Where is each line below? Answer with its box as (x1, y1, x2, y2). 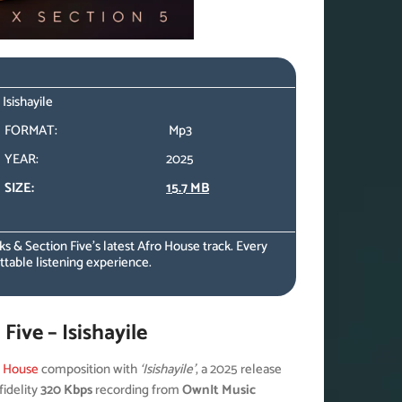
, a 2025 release (196, 358, 283, 380)
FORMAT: (4, 119, 58, 142)
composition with (39, 358, 141, 380)
